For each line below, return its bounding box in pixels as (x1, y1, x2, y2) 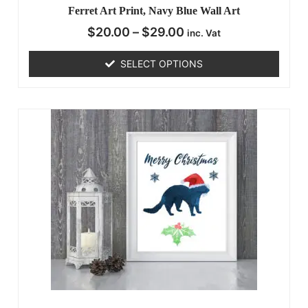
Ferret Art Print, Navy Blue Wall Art (68, 5, 240, 17)
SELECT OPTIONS (120, 58, 203, 70)
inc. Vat (187, 27, 221, 39)
